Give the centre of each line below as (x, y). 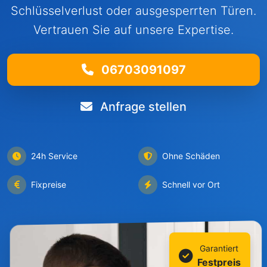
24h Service (54, 156)
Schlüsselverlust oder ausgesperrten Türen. (133, 11)
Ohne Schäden (191, 156)
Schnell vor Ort (191, 184)
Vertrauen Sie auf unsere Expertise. (133, 30)
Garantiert (219, 248)
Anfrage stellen (142, 107)
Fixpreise (49, 184)
